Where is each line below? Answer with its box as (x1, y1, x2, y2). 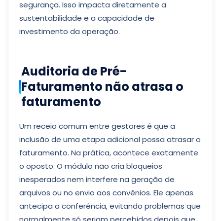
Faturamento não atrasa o (21, 78, 184, 95)
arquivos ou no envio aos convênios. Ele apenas (19, 187, 193, 198)
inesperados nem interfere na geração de (19, 174, 175, 184)
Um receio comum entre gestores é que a (19, 121, 175, 131)
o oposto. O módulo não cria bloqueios (19, 161, 162, 171)
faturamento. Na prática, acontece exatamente (19, 147, 198, 158)
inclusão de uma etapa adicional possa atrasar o (19, 134, 201, 145)
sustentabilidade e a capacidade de (19, 13, 154, 23)
